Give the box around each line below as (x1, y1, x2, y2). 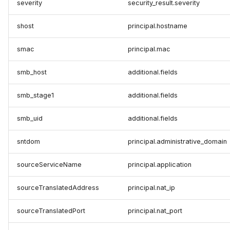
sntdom (17, 138, 40, 146)
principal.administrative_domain (128, 138, 227, 146)
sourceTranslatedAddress (17, 184, 99, 192)
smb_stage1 (17, 91, 54, 100)
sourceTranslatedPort (17, 207, 85, 215)
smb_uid (17, 114, 43, 123)
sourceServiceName (17, 161, 82, 169)
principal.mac (128, 45, 170, 53)
